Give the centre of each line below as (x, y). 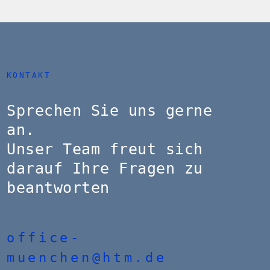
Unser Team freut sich (105, 149)
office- (44, 238)
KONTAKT (29, 75)
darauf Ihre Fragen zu (105, 168)
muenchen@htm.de (87, 258)
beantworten (58, 188)
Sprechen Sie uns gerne (109, 111)
